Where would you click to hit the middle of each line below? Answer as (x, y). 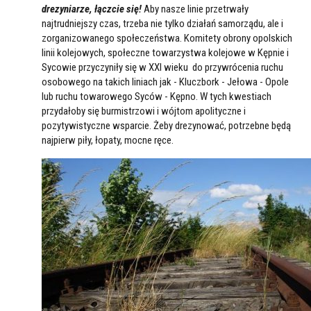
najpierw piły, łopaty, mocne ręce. (108, 140)
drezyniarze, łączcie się (90, 9)
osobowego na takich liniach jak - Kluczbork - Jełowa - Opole (165, 82)
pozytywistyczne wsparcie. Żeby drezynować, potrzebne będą (167, 126)
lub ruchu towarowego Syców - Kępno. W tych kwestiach (157, 96)
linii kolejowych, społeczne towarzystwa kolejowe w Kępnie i (165, 53)
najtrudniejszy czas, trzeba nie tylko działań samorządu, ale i (162, 24)
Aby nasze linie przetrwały (195, 9)
